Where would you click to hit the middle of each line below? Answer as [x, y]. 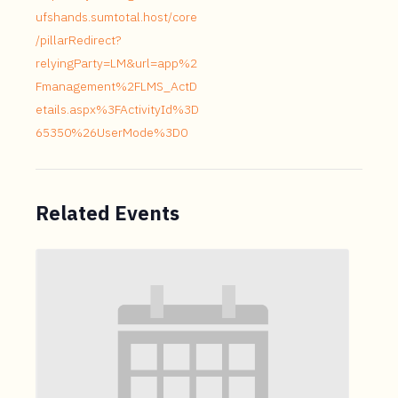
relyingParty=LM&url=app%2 [116, 63]
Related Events [107, 213]
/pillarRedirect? [78, 40]
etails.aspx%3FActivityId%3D [117, 109]
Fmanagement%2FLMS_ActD [116, 86]
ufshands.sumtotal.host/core [116, 17]
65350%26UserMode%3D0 [111, 132]
